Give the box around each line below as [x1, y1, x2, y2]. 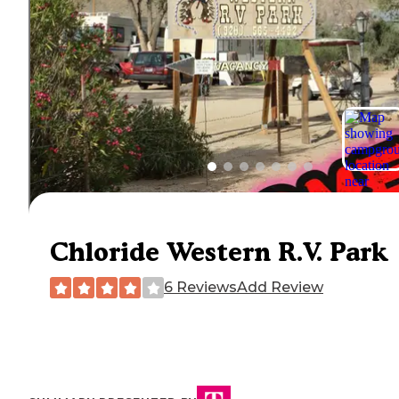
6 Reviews [164, 279, 237, 297]
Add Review [237, 279, 323, 297]
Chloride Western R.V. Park [50, 236, 387, 268]
